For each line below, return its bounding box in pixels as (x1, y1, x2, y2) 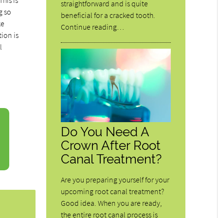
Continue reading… (61, 22, 125, 32)
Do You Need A (61, 124, 149, 139)
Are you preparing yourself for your (61, 174, 170, 184)
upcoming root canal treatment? (61, 186, 164, 196)
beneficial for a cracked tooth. (61, 10, 156, 20)
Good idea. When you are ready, (61, 198, 163, 208)
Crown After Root (61, 137, 161, 153)
